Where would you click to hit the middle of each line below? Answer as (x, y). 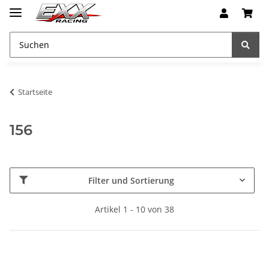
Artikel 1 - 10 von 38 (134, 209)
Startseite (35, 92)
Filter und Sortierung (131, 180)
